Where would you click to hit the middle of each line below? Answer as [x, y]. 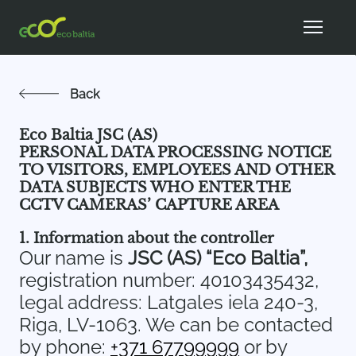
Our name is [74, 258]
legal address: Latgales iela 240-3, [168, 302]
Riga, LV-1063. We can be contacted [176, 325]
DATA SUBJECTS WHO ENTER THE [155, 188]
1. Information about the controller [147, 238]
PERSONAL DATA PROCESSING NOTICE [175, 153]
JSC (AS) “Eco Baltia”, [218, 258]
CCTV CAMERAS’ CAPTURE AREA [149, 205]
